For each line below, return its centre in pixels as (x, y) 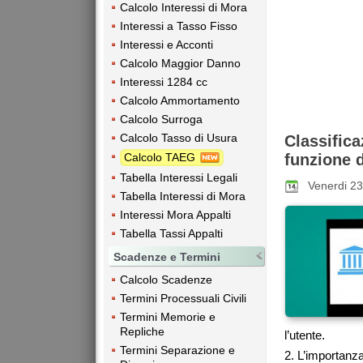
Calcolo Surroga (161, 119)
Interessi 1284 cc (164, 81)
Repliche (142, 332)
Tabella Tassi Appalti (171, 234)
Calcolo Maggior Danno (180, 63)
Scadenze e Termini (167, 257)
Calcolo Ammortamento (180, 100)
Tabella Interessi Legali (179, 178)
